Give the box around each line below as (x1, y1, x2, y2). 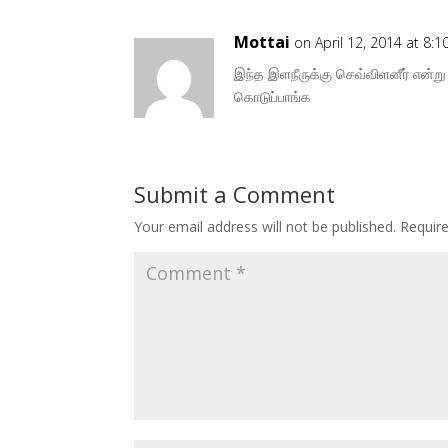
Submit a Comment (134, 178, 336, 209)
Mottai (234, 30, 291, 53)
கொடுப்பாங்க (234, 86, 312, 106)
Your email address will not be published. (134, 216, 397, 236)
